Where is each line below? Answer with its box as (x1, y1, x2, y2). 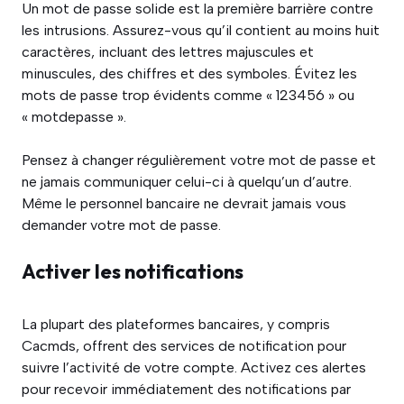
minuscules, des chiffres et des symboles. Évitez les (22, 65, 357, 82)
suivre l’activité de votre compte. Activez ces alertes (22, 359, 366, 376)
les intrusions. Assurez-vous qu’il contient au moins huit (22, 22, 380, 39)
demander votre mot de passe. (22, 216, 221, 234)
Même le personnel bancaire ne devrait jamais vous (22, 195, 346, 212)
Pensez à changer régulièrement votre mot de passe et (22, 151, 376, 169)
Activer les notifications (22, 259, 243, 284)
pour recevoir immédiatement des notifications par (22, 381, 351, 398)
